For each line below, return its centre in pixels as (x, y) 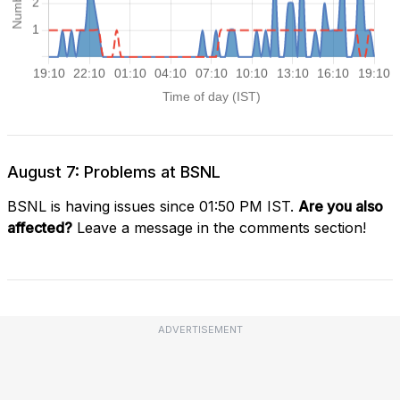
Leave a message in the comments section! (219, 227)
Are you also (341, 206)
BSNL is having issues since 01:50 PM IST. (153, 206)
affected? (40, 227)
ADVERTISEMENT (200, 329)
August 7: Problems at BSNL (114, 171)
